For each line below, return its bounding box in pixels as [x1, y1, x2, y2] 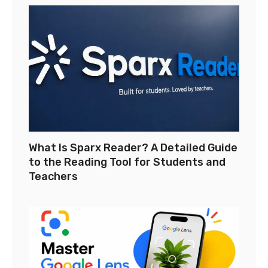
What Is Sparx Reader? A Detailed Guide [29, 141, 237, 154]
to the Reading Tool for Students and [29, 155, 226, 169]
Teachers [29, 169, 78, 183]
